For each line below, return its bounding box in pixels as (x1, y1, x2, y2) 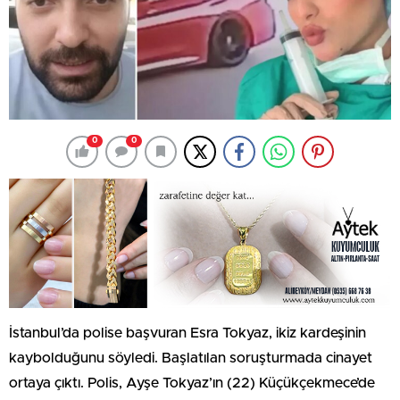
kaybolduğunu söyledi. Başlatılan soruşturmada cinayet (9, 350, 372, 365)
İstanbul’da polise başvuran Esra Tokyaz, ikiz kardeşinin (9, 325, 366, 340)
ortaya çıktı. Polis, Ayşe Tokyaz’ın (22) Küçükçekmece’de (9, 375, 375, 390)
